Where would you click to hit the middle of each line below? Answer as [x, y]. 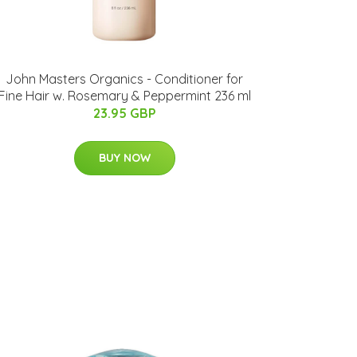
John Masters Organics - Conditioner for [124, 79]
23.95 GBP [124, 113]
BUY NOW [124, 158]
